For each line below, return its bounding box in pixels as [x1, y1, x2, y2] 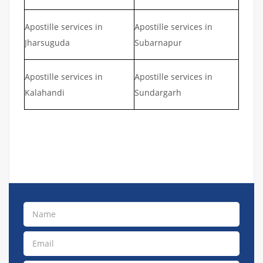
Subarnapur [134, 36, 182, 48]
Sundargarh [134, 86, 181, 98]
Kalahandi [25, 86, 65, 98]
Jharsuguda [25, 36, 70, 48]
